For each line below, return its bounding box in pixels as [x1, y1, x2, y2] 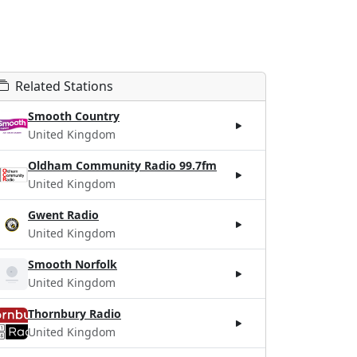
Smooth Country [28, 108, 120, 124]
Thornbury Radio [28, 306, 121, 321]
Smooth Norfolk [28, 257, 117, 272]
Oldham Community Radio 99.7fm [28, 158, 217, 173]
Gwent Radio [28, 207, 99, 222]
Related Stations [15, 77, 113, 95]
